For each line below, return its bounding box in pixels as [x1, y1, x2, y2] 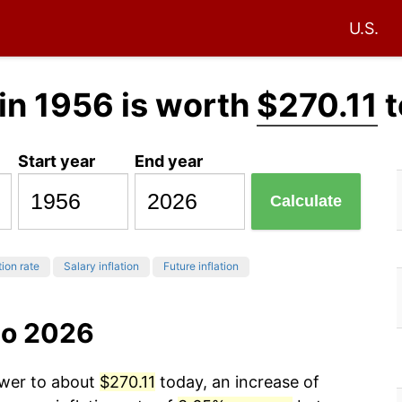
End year [135, 151, 204, 170]
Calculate [270, 192, 343, 211]
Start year [18, 151, 96, 170]
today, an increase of [155, 372, 319, 392]
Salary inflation [64, 259, 139, 274]
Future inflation [163, 259, 239, 274]
